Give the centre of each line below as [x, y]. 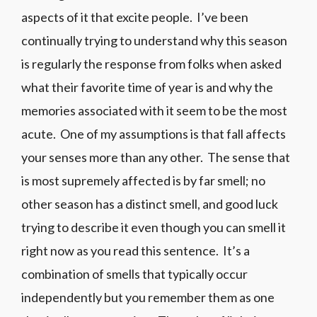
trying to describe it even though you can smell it [154, 227]
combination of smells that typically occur [134, 274]
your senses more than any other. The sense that [156, 157]
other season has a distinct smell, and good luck [150, 204]
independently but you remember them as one [148, 298]
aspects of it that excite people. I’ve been [135, 17]
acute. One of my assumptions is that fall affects [154, 134]
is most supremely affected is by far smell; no [143, 181]
